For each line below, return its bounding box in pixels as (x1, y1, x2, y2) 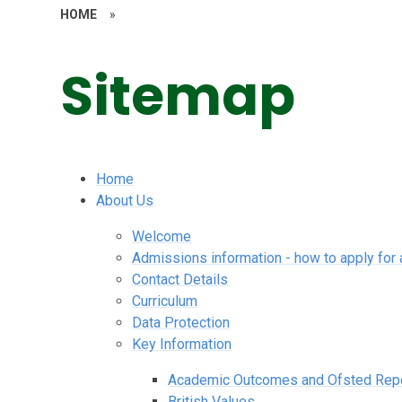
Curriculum (132, 292, 198, 310)
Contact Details (132, 270, 229, 288)
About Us (96, 191, 154, 209)
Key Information (132, 335, 232, 353)
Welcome (132, 227, 192, 245)
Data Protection (132, 313, 231, 331)
